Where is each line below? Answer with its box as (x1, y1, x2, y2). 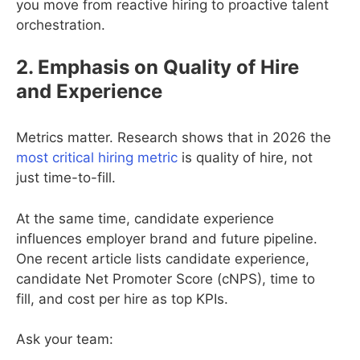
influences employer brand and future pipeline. (16, 230, 317, 247)
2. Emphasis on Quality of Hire (16, 55, 299, 80)
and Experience (16, 80, 162, 104)
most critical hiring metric (16, 149, 178, 166)
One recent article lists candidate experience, (16, 250, 309, 267)
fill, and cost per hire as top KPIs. (16, 290, 228, 307)
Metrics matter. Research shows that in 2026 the (16, 129, 331, 146)
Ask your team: (16, 331, 113, 348)
